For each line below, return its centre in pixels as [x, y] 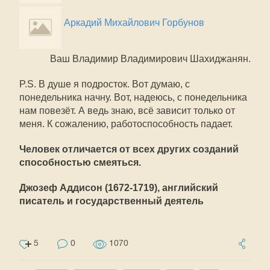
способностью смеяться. [80, 162]
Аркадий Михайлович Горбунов [134, 23]
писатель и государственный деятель [111, 201]
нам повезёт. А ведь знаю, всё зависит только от [127, 111]
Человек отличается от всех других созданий [129, 149]
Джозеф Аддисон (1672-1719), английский [119, 188]
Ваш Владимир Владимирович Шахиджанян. [150, 59]
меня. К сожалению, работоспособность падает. [126, 124]
